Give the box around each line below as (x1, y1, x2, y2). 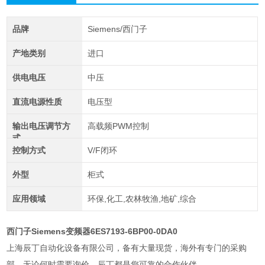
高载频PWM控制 (87, 121, 149, 131)
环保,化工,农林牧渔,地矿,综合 (87, 194, 196, 204)
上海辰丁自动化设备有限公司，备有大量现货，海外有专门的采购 (7, 243, 247, 253)
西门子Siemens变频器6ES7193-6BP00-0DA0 (7, 227, 178, 237)
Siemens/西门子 (87, 24, 147, 34)
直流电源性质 (12, 97, 62, 107)
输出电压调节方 (12, 121, 70, 131)
